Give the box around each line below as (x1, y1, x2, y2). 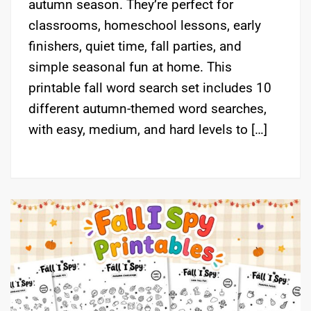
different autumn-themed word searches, (28, 100, 267, 117)
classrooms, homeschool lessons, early (28, 17, 261, 33)
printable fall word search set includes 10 (28, 79, 271, 96)
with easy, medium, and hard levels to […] (28, 121, 267, 137)
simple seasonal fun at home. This (28, 58, 232, 75)
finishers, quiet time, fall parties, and (28, 37, 242, 54)
